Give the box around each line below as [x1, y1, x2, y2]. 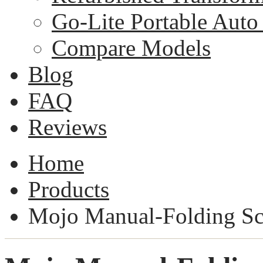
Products [28, 177, 109, 202]
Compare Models [52, 35, 211, 60]
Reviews [28, 114, 107, 140]
